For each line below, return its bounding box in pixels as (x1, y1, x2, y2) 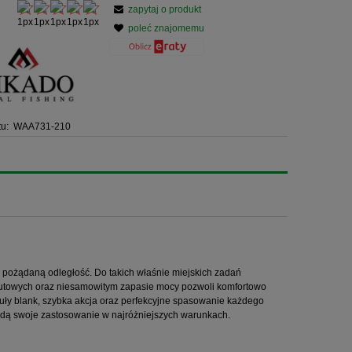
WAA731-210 (13, 121, 71, 133)
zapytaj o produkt (128, 4, 202, 16)
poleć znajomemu (128, 23, 205, 35)
